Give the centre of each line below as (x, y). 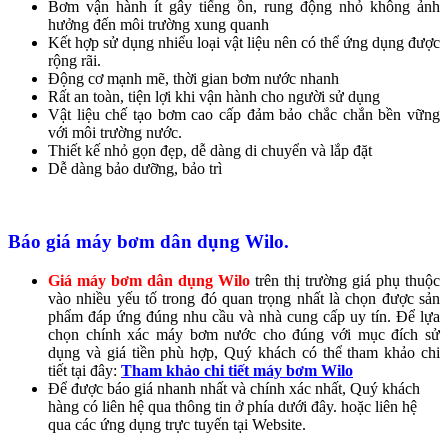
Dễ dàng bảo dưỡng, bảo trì (135, 169)
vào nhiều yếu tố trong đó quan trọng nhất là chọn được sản (244, 298)
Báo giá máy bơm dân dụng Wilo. (148, 242)
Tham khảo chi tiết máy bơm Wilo (237, 370)
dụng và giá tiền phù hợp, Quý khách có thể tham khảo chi (244, 352)
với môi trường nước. (115, 133)
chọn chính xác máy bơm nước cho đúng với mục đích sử (244, 334)
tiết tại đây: (84, 370)
